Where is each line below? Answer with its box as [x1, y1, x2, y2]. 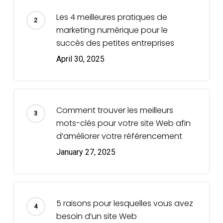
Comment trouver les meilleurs [56, 105, 173, 116]
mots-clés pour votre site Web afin [56, 117, 191, 129]
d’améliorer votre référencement [56, 130, 182, 142]
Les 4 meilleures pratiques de [56, 11, 167, 23]
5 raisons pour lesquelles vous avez [56, 198, 193, 210]
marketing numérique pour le [56, 24, 168, 36]
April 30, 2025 [56, 54, 105, 64]
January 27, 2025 [56, 147, 115, 157]
